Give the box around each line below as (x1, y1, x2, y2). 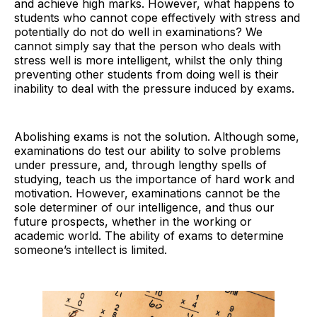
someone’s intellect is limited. (14, 243, 167, 258)
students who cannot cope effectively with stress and (14, 11, 300, 25)
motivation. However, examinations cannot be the (14, 186, 280, 201)
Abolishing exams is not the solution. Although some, (14, 129, 299, 144)
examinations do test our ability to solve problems (14, 144, 281, 158)
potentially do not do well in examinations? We (14, 25, 263, 40)
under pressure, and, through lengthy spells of (14, 158, 267, 173)
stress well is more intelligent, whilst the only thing (14, 53, 282, 68)
